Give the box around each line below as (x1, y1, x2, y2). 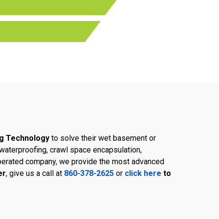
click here (125, 168, 161, 178)
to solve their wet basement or (49, 133, 156, 143)
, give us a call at (6, 168, 64, 178)
